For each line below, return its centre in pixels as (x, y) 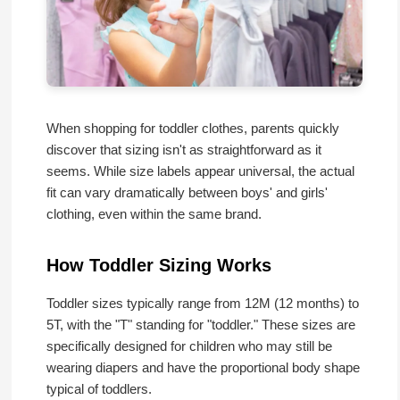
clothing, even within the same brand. (154, 213)
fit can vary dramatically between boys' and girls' (187, 192)
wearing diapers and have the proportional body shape (203, 367)
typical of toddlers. (99, 388)
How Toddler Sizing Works (158, 265)
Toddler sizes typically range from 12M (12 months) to (202, 303)
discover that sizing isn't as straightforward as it (183, 149)
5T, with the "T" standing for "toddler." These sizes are (200, 324)
